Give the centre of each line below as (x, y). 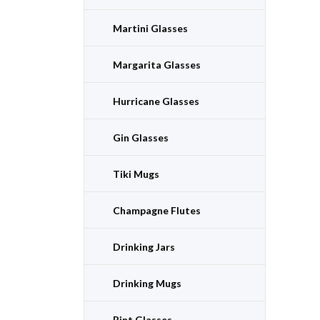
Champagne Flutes (157, 210)
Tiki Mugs (136, 174)
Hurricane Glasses (156, 101)
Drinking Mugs (147, 283)
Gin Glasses (141, 137)
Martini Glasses (150, 28)
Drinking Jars (144, 246)
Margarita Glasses (157, 64)
